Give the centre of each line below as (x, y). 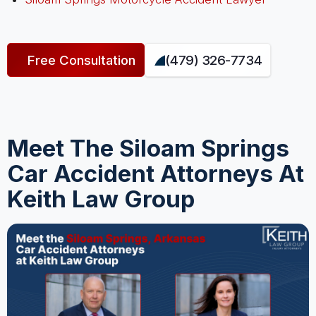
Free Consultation (81, 60)
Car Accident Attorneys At (155, 174)
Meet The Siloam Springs (148, 148)
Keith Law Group (101, 199)
